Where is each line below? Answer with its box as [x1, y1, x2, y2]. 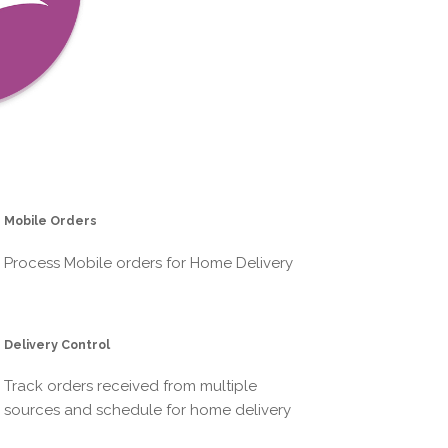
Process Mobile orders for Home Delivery [4, 253, 294, 272]
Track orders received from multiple [4, 377, 258, 396]
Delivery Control [4, 336, 111, 352]
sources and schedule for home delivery [4, 401, 292, 420]
